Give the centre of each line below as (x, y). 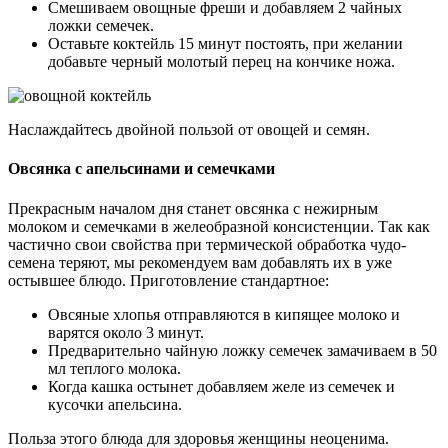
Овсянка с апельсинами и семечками (141, 169)
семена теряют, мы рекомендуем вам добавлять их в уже (200, 262)
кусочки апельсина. (115, 404)
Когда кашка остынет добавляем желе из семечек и (221, 386)
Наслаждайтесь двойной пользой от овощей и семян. (189, 130)
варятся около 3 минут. (126, 332)
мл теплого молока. (114, 368)
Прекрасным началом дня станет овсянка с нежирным (193, 208)
